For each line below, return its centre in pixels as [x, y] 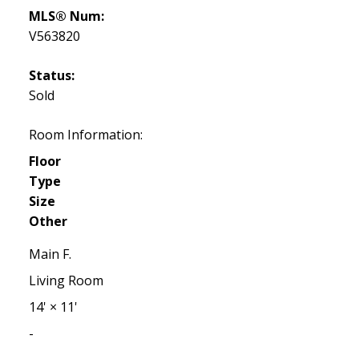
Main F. [50, 254]
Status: [51, 76]
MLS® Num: [66, 16]
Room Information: [85, 135]
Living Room [66, 281]
